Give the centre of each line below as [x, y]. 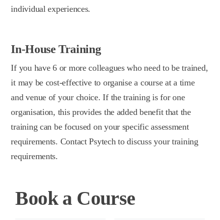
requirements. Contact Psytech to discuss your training [105, 141]
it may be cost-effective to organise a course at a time [103, 82]
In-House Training [56, 49]
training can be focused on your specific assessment [100, 126]
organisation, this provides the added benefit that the [101, 112]
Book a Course [75, 198]
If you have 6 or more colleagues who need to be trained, [110, 68]
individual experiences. [51, 9]
